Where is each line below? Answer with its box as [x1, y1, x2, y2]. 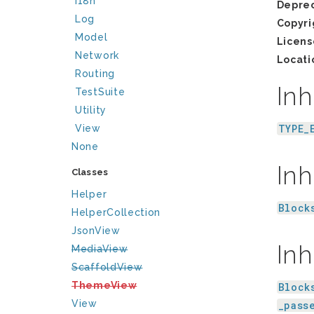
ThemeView [71, 280, 137, 291]
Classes [71, 167, 108, 177]
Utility [75, 104, 107, 116]
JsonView [71, 225, 121, 236]
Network [75, 50, 119, 61]
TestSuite [75, 86, 125, 97]
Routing [75, 68, 115, 79]
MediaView [71, 243, 128, 254]
